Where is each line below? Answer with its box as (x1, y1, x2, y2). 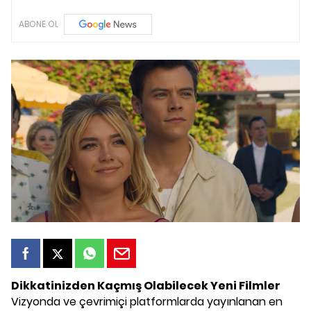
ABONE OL (19, 18, 58, 30)
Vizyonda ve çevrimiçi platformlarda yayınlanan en (11, 294, 283, 310)
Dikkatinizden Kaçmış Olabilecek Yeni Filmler (11, 278, 280, 294)
